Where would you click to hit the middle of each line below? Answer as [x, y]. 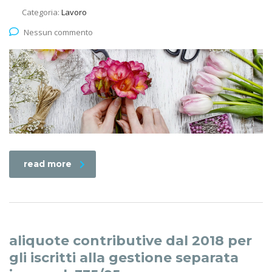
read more [48, 164]
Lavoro [74, 12]
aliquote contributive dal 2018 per [131, 241]
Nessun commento [58, 32]
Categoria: [42, 12]
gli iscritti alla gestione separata [124, 258]
